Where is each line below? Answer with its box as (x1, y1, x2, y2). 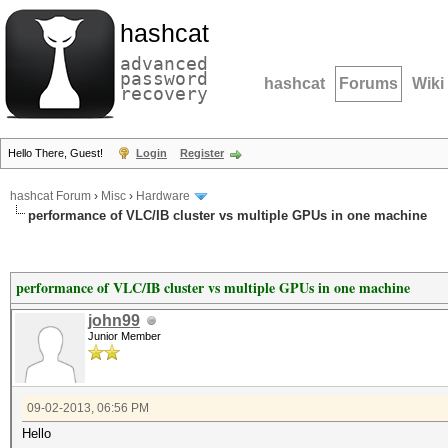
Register (180, 147, 224, 159)
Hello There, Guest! (8, 147, 106, 159)
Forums (339, 75, 398, 92)
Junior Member (88, 330, 161, 342)
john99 (88, 312, 140, 329)
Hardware (136, 189, 190, 204)
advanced (120, 53, 208, 74)
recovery (120, 83, 208, 104)
